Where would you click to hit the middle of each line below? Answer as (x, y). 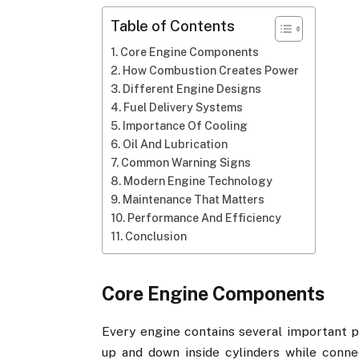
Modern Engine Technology (198, 181)
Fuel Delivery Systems (184, 107)
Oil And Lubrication (175, 144)
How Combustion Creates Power (211, 70)
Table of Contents (173, 26)
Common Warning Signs (186, 162)
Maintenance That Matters (194, 199)
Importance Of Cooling (186, 125)
